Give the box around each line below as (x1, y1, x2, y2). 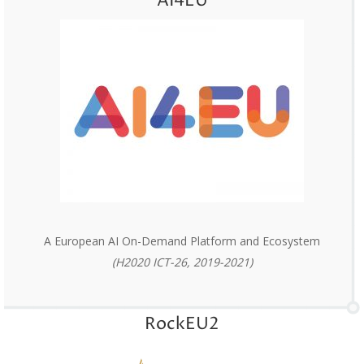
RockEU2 (145, 313, 219, 336)
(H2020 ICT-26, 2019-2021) (111, 254, 253, 270)
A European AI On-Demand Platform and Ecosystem (44, 233, 320, 249)
